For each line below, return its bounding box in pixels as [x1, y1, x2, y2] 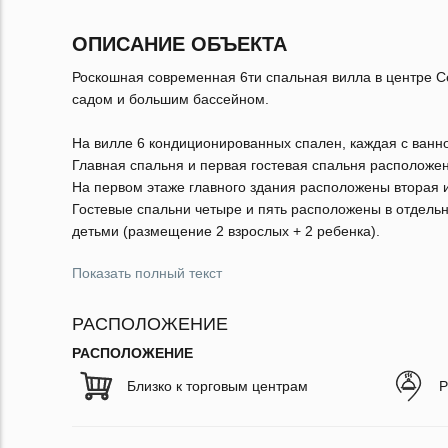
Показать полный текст [72, 265, 222, 282]
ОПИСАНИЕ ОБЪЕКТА [72, 33, 287, 56]
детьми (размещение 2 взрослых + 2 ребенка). [72, 223, 380, 240]
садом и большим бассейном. [72, 91, 269, 108]
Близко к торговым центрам [127, 378, 308, 395]
